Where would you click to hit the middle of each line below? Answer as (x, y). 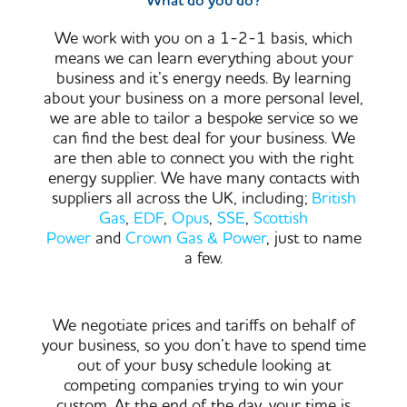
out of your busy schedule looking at (203, 365)
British (333, 199)
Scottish (281, 219)
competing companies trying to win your (203, 385)
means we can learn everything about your (203, 59)
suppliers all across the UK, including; (181, 199)
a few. (203, 259)
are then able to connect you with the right (203, 159)
